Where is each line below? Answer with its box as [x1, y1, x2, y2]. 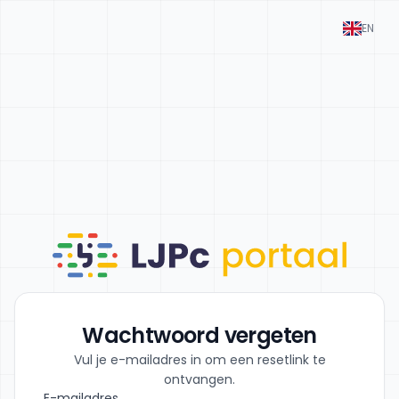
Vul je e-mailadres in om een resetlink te [73, 351, 326, 370]
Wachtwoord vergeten [82, 321, 317, 351]
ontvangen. [164, 370, 235, 389]
